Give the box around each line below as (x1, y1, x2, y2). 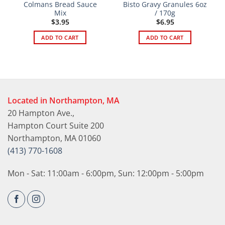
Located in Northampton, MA (8, 94, 120, 106)
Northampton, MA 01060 (8, 132, 101, 144)
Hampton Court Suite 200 (8, 120, 104, 131)
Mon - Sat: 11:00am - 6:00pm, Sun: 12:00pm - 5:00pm (8, 168, 204, 179)
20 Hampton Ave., (8, 107, 74, 119)
